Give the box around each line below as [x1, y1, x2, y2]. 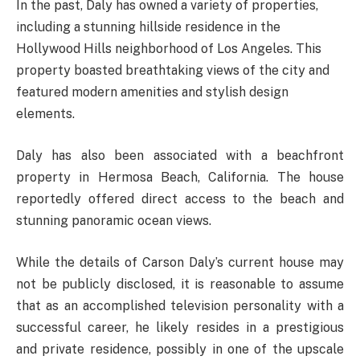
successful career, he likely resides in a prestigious [16, 319, 344, 335]
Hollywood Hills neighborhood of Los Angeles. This [16, 41, 321, 57]
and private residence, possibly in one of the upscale [16, 341, 344, 357]
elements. [16, 106, 75, 122]
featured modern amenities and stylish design [16, 84, 288, 100]
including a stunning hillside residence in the [16, 19, 280, 35]
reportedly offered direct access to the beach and [16, 190, 344, 207]
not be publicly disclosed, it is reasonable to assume [16, 276, 344, 292]
